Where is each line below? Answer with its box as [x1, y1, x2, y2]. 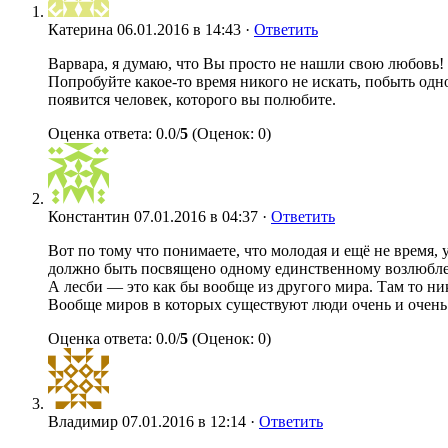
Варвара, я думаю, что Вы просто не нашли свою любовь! [48, 55, 444, 72]
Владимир [48, 413, 118, 430]
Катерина [48, 21, 113, 38]
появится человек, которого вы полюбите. [48, 91, 336, 108]
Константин [48, 208, 130, 225]
